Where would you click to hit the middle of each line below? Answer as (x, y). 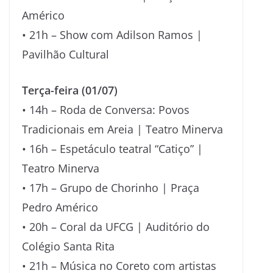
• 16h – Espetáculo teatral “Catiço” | (112, 148)
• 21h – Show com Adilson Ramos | (112, 34)
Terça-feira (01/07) (70, 90)
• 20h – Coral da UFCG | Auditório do (116, 226)
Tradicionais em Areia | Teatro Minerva (122, 129)
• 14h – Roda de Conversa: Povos (106, 109)
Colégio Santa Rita (68, 246)
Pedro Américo (60, 207)
